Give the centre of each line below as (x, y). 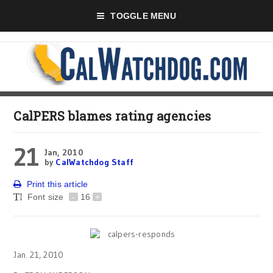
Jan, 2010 (64, 152)
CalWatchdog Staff (95, 162)
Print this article (57, 184)
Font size (47, 197)
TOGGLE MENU (143, 16)
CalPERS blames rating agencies (112, 116)
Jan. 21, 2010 (39, 255)
